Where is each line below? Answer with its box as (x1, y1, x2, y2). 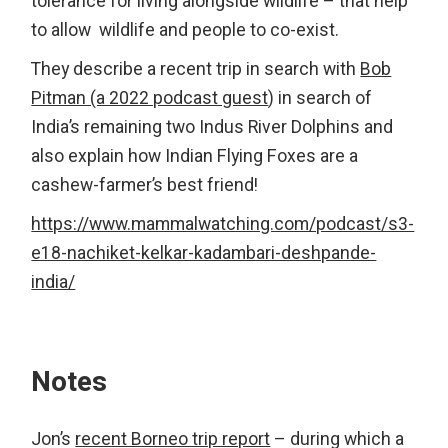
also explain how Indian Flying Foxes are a (31, 143, 359, 169)
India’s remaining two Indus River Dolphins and (31, 114, 394, 140)
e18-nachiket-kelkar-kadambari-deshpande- (31, 240, 377, 266)
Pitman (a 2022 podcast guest (31, 85, 269, 111)
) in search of (268, 85, 373, 111)
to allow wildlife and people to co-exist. (31, 17, 340, 43)
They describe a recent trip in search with (31, 56, 361, 82)
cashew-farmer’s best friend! (31, 172, 259, 198)
